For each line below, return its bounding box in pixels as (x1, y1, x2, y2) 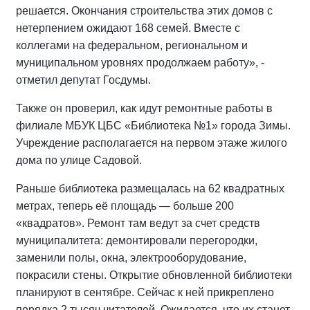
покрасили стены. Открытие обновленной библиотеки (16, 268, 292, 281)
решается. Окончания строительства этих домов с (16, 4, 273, 17)
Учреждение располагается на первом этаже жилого (16, 136, 287, 149)
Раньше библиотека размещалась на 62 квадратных (16, 182, 284, 194)
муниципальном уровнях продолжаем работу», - (16, 56, 264, 69)
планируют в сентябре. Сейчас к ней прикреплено (16, 286, 274, 298)
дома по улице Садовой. (16, 154, 142, 166)
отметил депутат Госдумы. (16, 73, 151, 86)
